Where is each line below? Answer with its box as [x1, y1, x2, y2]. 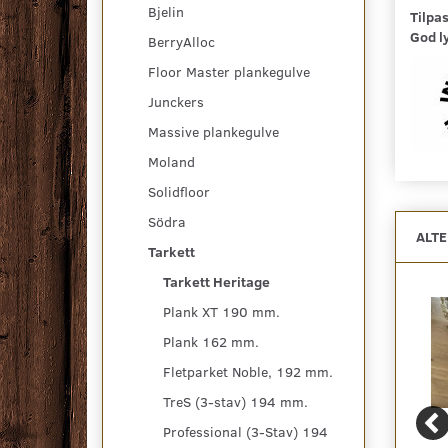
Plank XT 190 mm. [163, 301, 280, 321]
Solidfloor [148, 181, 210, 201]
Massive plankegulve [148, 121, 279, 141]
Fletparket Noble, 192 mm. [163, 361, 333, 381]
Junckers [148, 91, 204, 111]
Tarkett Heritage [163, 271, 270, 291]
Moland [148, 151, 195, 171]
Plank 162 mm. [163, 331, 259, 351]
